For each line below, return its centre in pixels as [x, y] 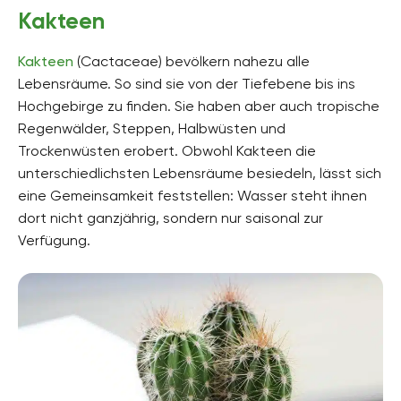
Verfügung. [54, 240]
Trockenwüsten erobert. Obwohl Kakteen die [167, 150]
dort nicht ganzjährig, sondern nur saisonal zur [171, 218]
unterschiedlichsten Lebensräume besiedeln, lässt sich [200, 173]
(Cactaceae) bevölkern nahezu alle [192, 61]
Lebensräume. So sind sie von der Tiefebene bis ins [187, 83]
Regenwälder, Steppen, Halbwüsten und [152, 128]
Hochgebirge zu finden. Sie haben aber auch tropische [199, 106]
